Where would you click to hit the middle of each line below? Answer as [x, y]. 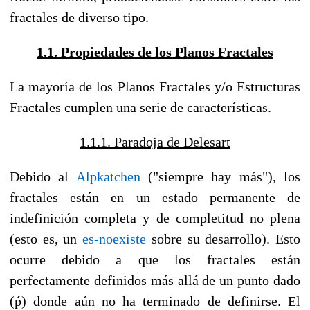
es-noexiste [115, 238]
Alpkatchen [108, 176]
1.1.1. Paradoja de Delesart [155, 142]
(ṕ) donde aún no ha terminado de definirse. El [155, 301]
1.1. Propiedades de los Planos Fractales [155, 52]
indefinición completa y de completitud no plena [155, 218]
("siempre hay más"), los [220, 176]
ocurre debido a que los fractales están [155, 259]
